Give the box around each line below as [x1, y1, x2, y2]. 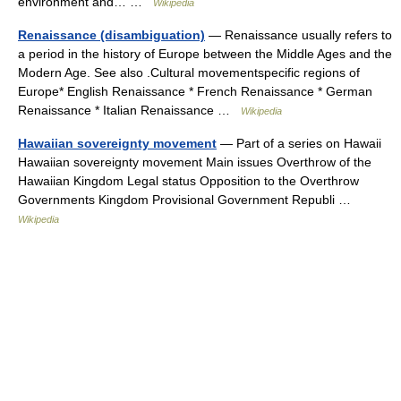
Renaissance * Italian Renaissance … [18, 103, 241, 117]
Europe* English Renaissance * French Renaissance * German [18, 84, 372, 98]
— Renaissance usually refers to [205, 28, 392, 42]
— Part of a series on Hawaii [217, 136, 381, 150]
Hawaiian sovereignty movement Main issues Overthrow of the [18, 155, 371, 169]
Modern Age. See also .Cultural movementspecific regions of [18, 65, 360, 80]
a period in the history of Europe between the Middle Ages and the [18, 47, 392, 61]
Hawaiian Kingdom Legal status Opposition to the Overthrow [18, 174, 359, 188]
